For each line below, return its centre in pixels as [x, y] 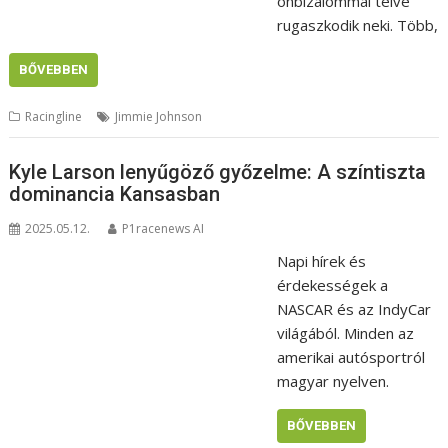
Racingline [54, 117]
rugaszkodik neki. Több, [357, 25]
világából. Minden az [345, 332]
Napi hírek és [321, 260]
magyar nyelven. [332, 380]
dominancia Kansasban [115, 193]
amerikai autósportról [350, 356]
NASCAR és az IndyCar [353, 308]
